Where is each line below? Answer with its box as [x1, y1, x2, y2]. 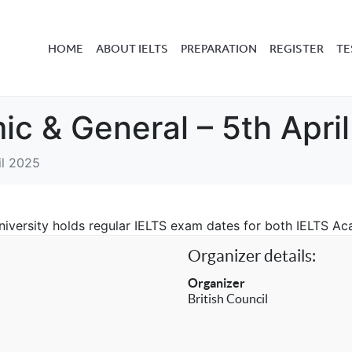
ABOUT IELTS [96, 41, 168, 56]
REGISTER [269, 41, 324, 56]
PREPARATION [181, 41, 257, 56]
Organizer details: [188, 247, 317, 265]
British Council [188, 291, 269, 306]
